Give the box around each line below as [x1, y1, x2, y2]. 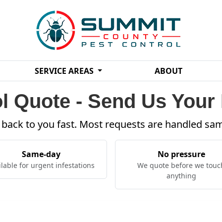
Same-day [21, 149, 60, 160]
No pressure [157, 149, 205, 160]
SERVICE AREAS [34, 65, 96, 76]
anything [166, 171, 196, 180]
